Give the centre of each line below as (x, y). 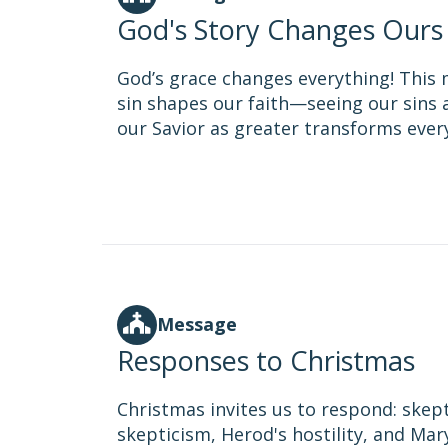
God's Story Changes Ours (280, 29)
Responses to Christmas (266, 360)
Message (197, 324)
